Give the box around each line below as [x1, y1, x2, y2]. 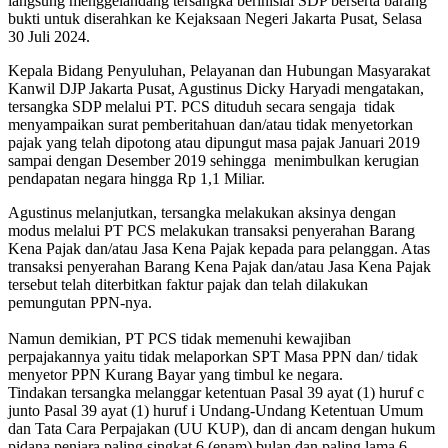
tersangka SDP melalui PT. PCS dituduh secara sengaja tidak [8, 97, 395, 115]
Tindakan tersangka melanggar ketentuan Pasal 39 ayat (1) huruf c [8, 383, 424, 401]
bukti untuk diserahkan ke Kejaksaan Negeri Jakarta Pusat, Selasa [8, 9, 422, 27]
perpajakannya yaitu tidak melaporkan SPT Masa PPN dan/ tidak [8, 347, 418, 365]
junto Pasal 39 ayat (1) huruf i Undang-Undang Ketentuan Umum [8, 401, 423, 419]
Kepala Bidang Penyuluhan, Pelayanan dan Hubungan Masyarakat [8, 61, 430, 79]
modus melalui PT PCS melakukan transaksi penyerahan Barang [8, 221, 415, 239]
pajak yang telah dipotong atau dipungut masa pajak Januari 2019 [8, 133, 420, 151]
